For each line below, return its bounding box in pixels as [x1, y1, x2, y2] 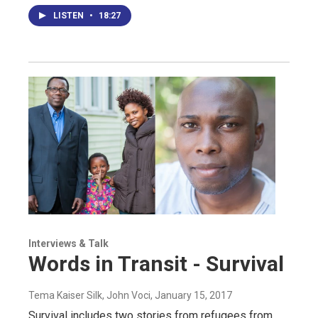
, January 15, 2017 [150, 289, 232, 301]
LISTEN [53, 10, 86, 21]
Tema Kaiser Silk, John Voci [28, 289, 150, 301]
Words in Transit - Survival [28, 251, 284, 276]
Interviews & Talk [28, 237, 109, 249]
